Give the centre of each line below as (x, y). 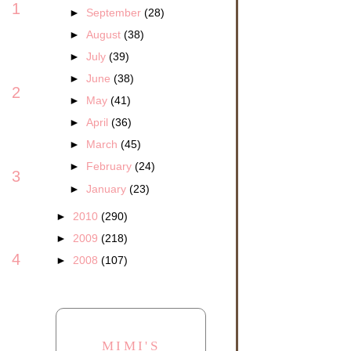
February (111, 166)
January (108, 188)
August (105, 34)
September (116, 12)
